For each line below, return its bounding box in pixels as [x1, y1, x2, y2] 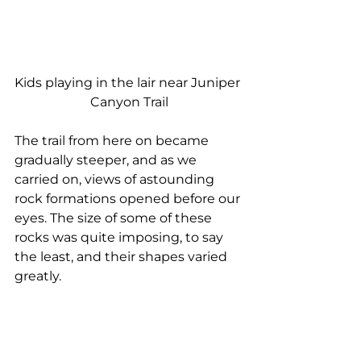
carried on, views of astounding [15, 171, 218, 187]
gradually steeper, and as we [15, 151, 200, 168]
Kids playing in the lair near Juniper [15, 74, 243, 90]
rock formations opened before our [15, 190, 243, 206]
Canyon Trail [89, 93, 168, 110]
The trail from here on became [15, 132, 212, 148]
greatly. [15, 268, 61, 284]
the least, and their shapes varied [15, 248, 230, 264]
